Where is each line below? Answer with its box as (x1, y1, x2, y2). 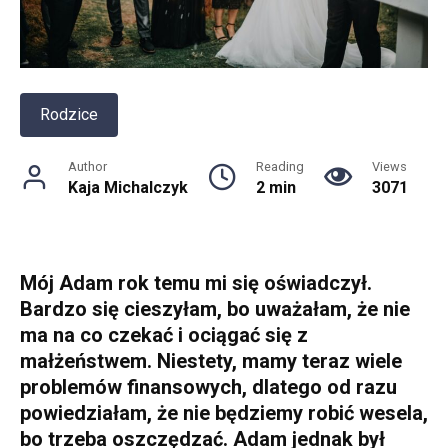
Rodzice (40, 104, 98, 124)
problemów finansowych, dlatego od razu (20, 374, 397, 399)
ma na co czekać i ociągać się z (20, 322, 308, 347)
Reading (256, 158, 304, 174)
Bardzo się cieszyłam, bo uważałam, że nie (20, 296, 410, 321)
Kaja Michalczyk (68, 177, 188, 197)
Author (68, 158, 107, 174)
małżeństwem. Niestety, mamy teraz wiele (20, 348, 402, 373)
